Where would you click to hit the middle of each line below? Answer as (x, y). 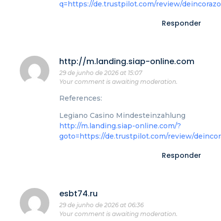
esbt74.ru (78, 193)
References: (81, 98)
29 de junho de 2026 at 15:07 (101, 73)
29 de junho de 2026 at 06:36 (101, 205)
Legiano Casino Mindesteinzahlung (122, 116)
